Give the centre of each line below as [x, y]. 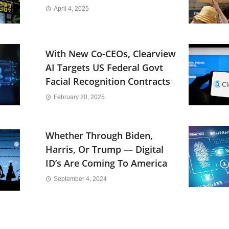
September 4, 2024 [80, 179]
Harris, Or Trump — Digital [105, 150]
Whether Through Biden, [99, 136]
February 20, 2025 [79, 97]
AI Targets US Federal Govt [104, 68]
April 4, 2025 [71, 8]
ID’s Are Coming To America [106, 163]
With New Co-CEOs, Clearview [111, 54]
